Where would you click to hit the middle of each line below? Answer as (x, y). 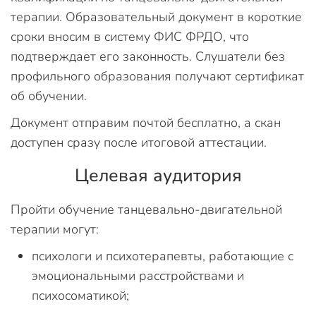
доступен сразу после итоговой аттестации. (139, 142)
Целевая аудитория (158, 175)
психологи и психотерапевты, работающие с (163, 256)
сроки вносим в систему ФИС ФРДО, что (130, 36)
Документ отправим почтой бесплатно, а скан (146, 122)
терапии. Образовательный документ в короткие (156, 17)
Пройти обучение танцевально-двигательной (146, 209)
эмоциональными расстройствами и (138, 275)
